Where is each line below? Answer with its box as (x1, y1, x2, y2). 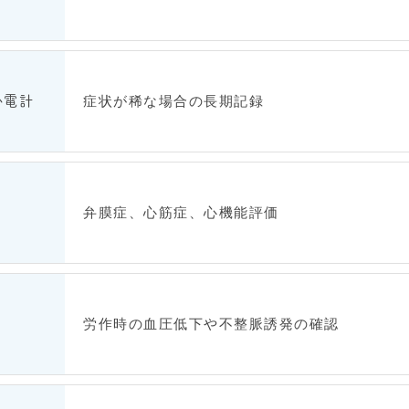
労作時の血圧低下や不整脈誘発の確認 (83, 316, 340, 331)
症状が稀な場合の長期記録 (83, 93, 264, 109)
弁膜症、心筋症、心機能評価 (83, 204, 279, 220)
